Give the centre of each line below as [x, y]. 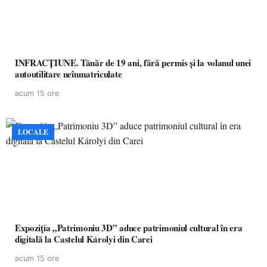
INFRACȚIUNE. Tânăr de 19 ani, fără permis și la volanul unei [133, 63]
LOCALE [33, 132]
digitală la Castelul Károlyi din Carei [84, 239]
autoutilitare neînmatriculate [69, 74]
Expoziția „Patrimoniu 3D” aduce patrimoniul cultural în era [129, 228]
